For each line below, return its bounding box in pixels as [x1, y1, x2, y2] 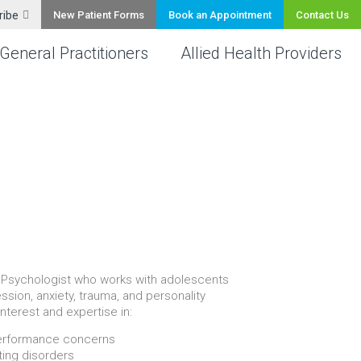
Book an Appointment [168, 9, 272, 21]
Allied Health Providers [180, 44, 342, 63]
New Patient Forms [53, 9, 144, 21]
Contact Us [296, 9, 349, 21]
